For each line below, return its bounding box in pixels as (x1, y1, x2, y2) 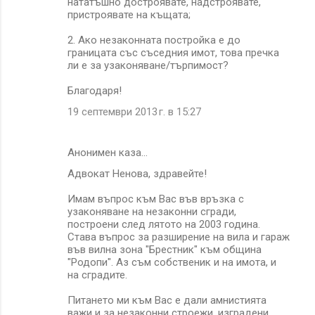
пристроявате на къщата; (67, 8, 191, 21)
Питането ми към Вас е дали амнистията (67, 293, 266, 307)
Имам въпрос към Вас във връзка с (67, 192, 244, 205)
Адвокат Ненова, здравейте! (67, 167, 207, 180)
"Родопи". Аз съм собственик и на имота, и (67, 255, 276, 269)
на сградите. (67, 268, 127, 281)
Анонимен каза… (67, 146, 148, 159)
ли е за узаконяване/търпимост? (67, 58, 229, 72)
